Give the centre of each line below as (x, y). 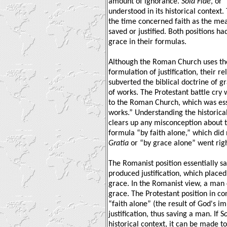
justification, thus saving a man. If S (166, 214)
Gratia (119, 143)
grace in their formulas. (147, 42)
